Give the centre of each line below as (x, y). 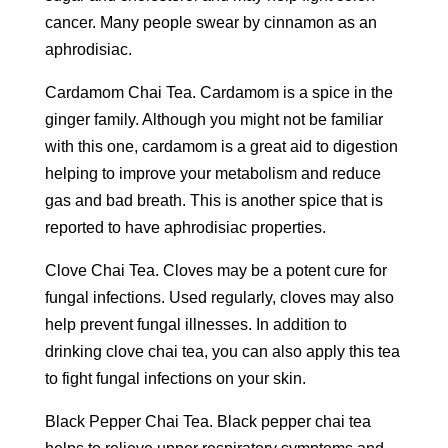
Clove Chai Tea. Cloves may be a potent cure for (215, 270)
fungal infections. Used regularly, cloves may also (219, 297)
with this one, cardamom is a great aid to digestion (221, 146)
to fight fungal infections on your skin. (175, 378)
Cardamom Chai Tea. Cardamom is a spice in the (218, 92)
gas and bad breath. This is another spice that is (213, 200)
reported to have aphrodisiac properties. (185, 227)
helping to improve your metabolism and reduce (212, 173)
